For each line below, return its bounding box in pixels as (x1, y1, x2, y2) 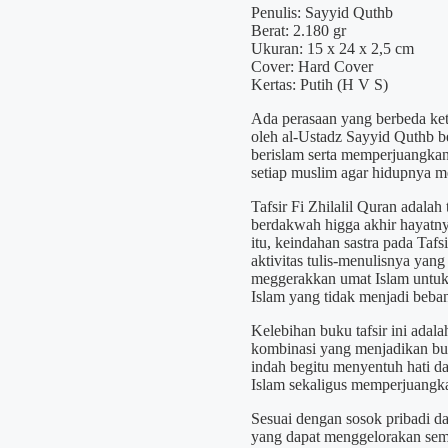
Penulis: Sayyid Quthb (250, 4, 393, 22)
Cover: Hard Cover (250, 58, 373, 76)
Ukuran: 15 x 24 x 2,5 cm (250, 40, 414, 58)
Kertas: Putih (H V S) (250, 76, 388, 94)
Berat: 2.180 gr (250, 22, 346, 40)
